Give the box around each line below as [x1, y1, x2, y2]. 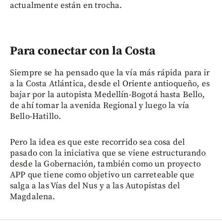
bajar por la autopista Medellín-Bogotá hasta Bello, [10, 89, 205, 100]
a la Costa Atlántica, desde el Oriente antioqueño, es [10, 78, 210, 89]
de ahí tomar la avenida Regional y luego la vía [10, 100, 190, 111]
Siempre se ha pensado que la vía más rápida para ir [10, 67, 210, 78]
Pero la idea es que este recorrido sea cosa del [10, 136, 185, 148]
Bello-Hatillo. [10, 111, 61, 122]
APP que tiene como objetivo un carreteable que [10, 169, 194, 180]
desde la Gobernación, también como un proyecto [10, 158, 201, 169]
